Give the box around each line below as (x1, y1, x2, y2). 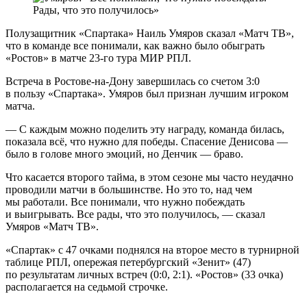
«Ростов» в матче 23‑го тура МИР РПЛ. (5, 51, 191, 64)
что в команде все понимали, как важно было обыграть (5, 39, 265, 51)
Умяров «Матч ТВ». (5, 220, 99, 232)
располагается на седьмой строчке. (5, 280, 168, 293)
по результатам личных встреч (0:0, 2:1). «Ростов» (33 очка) (5, 268, 283, 280)
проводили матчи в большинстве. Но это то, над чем (5, 183, 252, 195)
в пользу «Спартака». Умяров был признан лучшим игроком (5, 87, 288, 99)
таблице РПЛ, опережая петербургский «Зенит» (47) (5, 256, 251, 268)
